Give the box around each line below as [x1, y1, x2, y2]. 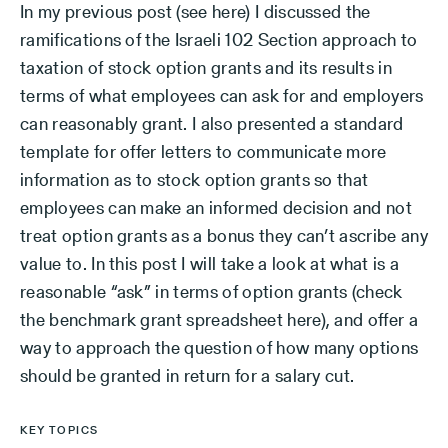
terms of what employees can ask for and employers [20, 83, 424, 108]
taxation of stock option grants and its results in [20, 55, 393, 80]
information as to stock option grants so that [20, 167, 369, 192]
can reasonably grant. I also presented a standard [20, 111, 404, 136]
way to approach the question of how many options [20, 335, 419, 360]
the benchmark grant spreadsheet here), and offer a [20, 307, 419, 332]
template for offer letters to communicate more [20, 139, 387, 164]
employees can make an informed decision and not [20, 195, 413, 220]
